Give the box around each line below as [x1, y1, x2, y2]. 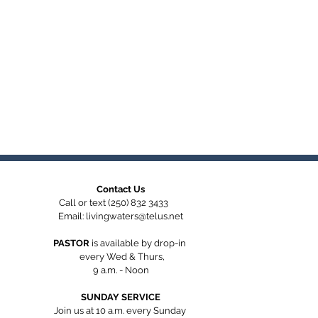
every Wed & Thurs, [62, 251, 180, 262]
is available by [92, 238, 152, 248]
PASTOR [53, 238, 92, 248]
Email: [58, 211, 86, 221]
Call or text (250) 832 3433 [58, 197, 183, 208]
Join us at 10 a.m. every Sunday [53, 305, 188, 316]
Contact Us [97, 184, 145, 194]
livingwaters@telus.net [86, 211, 183, 221]
